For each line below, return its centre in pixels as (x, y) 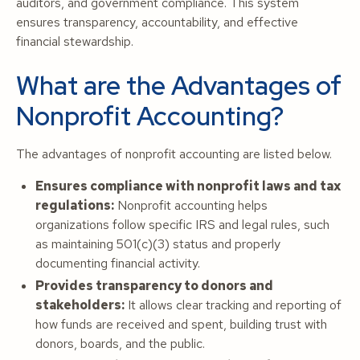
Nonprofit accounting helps (191, 205)
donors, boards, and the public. (120, 344)
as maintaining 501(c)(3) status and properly (158, 244)
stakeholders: (80, 305)
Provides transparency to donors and (154, 286)
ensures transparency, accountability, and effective (157, 22)
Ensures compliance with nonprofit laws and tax (188, 186)
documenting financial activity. (118, 263)
